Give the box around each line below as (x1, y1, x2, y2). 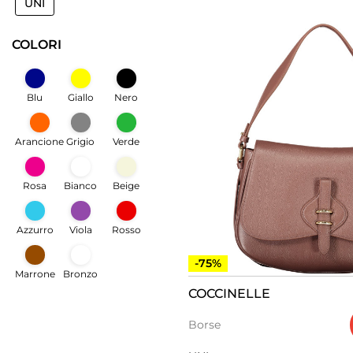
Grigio (66, 136, 95, 147)
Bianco (64, 180, 97, 191)
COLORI (12, 36, 61, 52)
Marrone (15, 268, 55, 280)
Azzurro (16, 224, 54, 236)
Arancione (15, 136, 64, 147)
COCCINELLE (188, 285, 270, 301)
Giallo (67, 91, 94, 103)
